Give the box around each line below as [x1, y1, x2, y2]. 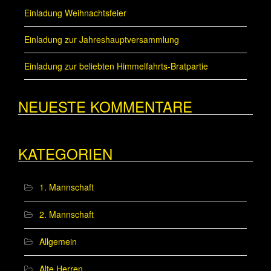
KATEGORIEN [18, 143, 113, 164]
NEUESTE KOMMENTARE [18, 96, 192, 117]
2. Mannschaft [39, 208, 94, 220]
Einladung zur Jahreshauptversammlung [24, 33, 179, 45]
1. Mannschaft [39, 181, 94, 193]
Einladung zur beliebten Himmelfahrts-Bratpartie [24, 60, 208, 72]
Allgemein [39, 235, 77, 247]
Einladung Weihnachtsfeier [24, 7, 126, 19]
